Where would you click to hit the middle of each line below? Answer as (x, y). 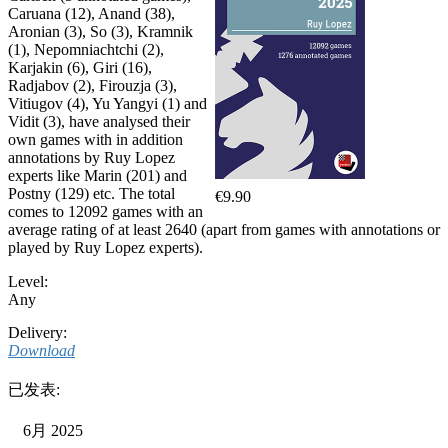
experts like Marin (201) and (97, 175)
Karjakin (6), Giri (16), (80, 67)
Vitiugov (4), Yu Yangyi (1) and (107, 103)
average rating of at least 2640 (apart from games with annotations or (224, 229)
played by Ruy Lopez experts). (107, 247)
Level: (28, 281)
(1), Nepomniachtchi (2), (86, 49)
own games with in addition (95, 139)
